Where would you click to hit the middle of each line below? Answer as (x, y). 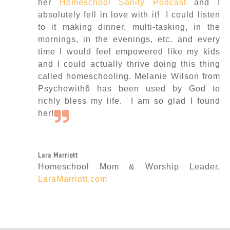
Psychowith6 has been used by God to (129, 88)
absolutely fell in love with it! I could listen (129, 14)
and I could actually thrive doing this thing (129, 64)
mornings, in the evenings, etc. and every (129, 39)
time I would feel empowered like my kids (129, 51)
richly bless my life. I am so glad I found (129, 101)
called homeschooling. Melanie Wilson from (129, 76)
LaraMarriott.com (72, 179)
